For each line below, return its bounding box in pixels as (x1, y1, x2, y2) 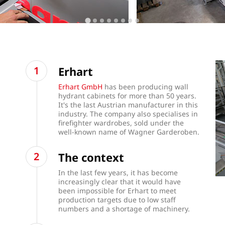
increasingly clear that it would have (58, 177, 181, 187)
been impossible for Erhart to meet (58, 186, 176, 196)
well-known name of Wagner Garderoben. (58, 127, 199, 137)
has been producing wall (102, 82, 188, 91)
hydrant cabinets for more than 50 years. (58, 91, 196, 100)
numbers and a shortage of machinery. (58, 204, 190, 214)
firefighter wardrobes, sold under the (58, 118, 184, 128)
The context (58, 150, 124, 165)
